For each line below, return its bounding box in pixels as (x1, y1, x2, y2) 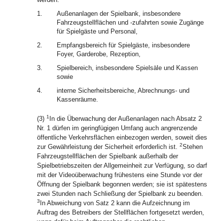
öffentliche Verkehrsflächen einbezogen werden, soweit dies (37, 134, 207, 141)
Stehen (183, 143, 203, 150)
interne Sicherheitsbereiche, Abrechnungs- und (57, 87, 189, 94)
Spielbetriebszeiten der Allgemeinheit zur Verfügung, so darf (37, 162, 207, 169)
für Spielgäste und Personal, (57, 28, 138, 35)
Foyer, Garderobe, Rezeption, (57, 50, 141, 58)
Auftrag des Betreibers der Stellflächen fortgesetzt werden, (37, 209, 204, 216)
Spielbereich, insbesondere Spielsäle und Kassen (57, 64, 198, 72)
